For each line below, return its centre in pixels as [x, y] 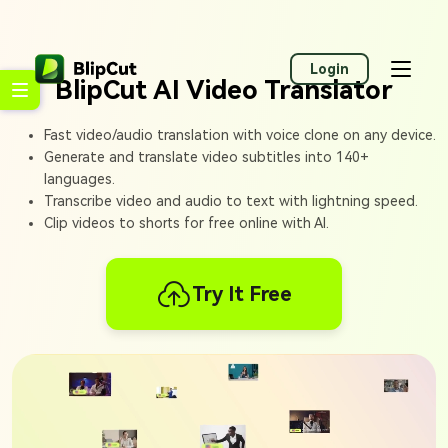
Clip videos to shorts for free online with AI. [186, 223]
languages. [79, 179]
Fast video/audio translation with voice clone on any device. [240, 135]
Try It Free [242, 294]
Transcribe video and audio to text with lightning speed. [231, 201]
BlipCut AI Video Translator [224, 90]
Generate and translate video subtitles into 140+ [206, 157]
